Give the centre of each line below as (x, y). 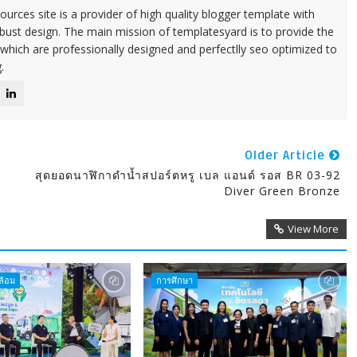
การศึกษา (174, 280)
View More (313, 228)
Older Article (286, 155)
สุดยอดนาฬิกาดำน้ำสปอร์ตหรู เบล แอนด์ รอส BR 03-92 (187, 175)
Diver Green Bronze (282, 190)
